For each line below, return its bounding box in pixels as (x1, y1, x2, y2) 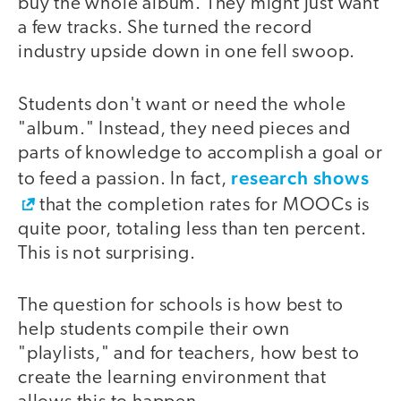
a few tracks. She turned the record (18, 19, 312, 38)
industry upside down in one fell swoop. (18, 43, 356, 63)
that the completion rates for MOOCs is (35, 195, 371, 215)
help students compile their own (18, 320, 290, 340)
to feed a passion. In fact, (18, 169, 232, 189)
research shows (231, 166, 370, 189)
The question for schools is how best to (18, 296, 345, 316)
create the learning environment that (18, 369, 327, 388)
